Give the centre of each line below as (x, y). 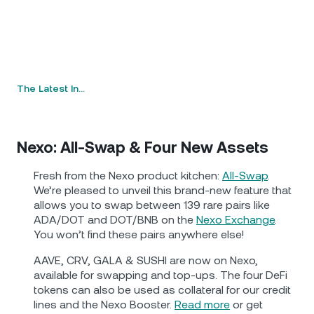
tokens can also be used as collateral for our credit (162, 290)
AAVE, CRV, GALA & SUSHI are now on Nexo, (146, 260)
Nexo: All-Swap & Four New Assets (143, 148)
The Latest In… (51, 88)
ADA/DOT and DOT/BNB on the (115, 220)
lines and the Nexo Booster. (104, 305)
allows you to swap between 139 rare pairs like (152, 205)
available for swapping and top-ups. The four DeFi (161, 275)
